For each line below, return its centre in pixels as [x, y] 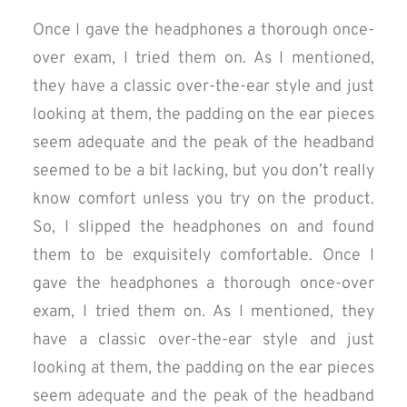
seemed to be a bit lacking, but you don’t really [203, 171]
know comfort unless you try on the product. [203, 199]
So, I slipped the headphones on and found [203, 228]
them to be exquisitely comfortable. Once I [203, 256]
